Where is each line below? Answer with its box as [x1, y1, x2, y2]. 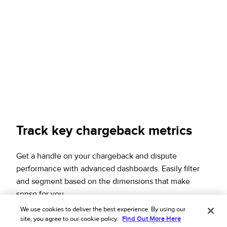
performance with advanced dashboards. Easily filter [16, 164, 200, 174]
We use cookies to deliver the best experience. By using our [20, 205, 186, 213]
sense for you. [16, 189, 66, 200]
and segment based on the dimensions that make [16, 176, 190, 187]
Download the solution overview [16, 209, 122, 218]
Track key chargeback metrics [16, 123, 192, 139]
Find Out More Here [122, 215, 181, 223]
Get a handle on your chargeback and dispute [16, 151, 177, 162]
